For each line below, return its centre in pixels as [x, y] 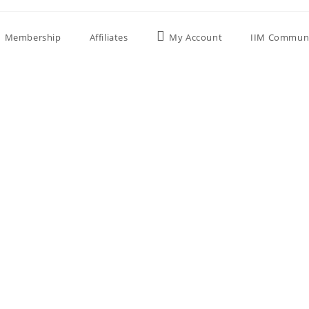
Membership [33, 37]
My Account [196, 37]
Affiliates [109, 37]
